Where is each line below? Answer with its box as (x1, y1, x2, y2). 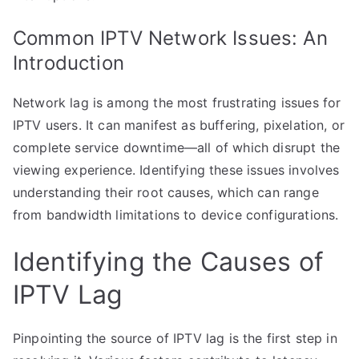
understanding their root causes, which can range (13, 184, 319, 200)
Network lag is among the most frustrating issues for (13, 94, 341, 111)
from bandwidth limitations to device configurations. (13, 206, 339, 223)
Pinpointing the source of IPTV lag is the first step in (13, 329, 337, 346)
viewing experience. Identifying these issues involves (13, 161, 340, 178)
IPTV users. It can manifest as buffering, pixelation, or (13, 116, 345, 133)
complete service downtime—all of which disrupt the (13, 139, 341, 155)
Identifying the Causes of (13, 245, 325, 277)
